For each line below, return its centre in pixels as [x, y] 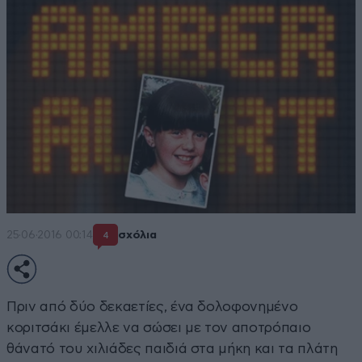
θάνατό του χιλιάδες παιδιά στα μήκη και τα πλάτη [172, 348]
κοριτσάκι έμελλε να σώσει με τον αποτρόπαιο [159, 327]
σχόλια [137, 236]
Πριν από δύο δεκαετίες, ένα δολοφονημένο [152, 306]
